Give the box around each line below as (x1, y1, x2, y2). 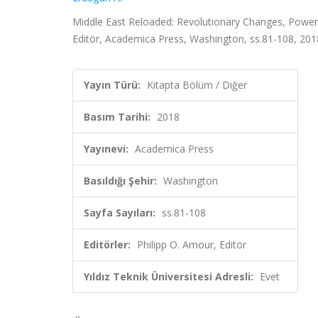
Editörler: (84, 238, 131, 251)
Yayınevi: (84, 142, 128, 155)
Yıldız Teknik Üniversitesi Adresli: (84, 270, 253, 283)
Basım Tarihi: (84, 110, 150, 124)
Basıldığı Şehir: (84, 174, 157, 187)
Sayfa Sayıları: (84, 206, 155, 219)
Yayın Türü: (84, 78, 141, 92)
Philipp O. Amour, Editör (137, 238, 246, 251)
